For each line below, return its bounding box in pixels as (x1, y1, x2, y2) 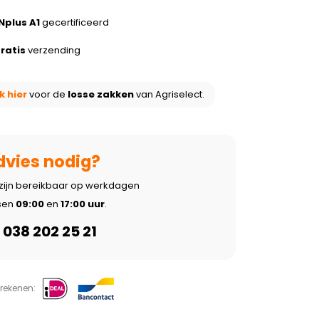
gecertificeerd (39, 16, 109, 29)
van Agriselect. (133, 88, 204, 101)
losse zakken (67, 88, 134, 101)
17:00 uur (60, 197, 105, 211)
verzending (25, 43, 80, 57)
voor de (26, 88, 68, 101)
